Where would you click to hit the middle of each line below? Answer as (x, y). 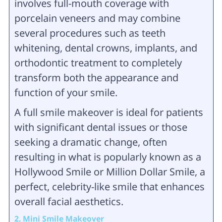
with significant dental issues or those (101, 127)
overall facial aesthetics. (69, 202)
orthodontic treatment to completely (98, 63)
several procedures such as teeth (90, 33)
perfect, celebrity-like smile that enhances (109, 187)
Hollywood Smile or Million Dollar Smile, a (110, 172)
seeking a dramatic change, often (90, 142)
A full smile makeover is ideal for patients (109, 112)
